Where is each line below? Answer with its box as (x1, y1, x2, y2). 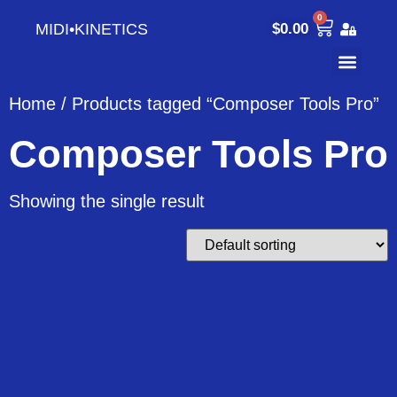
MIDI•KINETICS (35, 19, 148, 38)
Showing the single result (9, 191, 205, 211)
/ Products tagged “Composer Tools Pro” (56, 94, 379, 113)
